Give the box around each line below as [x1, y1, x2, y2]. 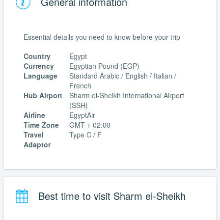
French [69, 81, 91, 91]
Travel [24, 130, 44, 140]
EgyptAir [69, 110, 95, 120]
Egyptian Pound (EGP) [69, 61, 139, 71]
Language [24, 71, 57, 81]
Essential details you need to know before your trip [24, 31, 180, 42]
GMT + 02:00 [69, 120, 110, 130]
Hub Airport [24, 90, 62, 101]
